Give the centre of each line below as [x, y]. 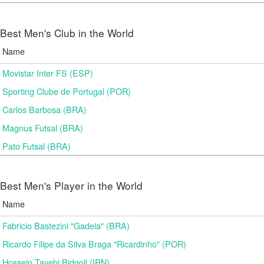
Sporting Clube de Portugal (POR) [67, 91]
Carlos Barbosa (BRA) [44, 109]
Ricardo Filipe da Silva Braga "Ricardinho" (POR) [94, 244]
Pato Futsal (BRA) [37, 146]
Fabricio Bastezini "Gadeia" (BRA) [66, 225]
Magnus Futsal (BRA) [43, 128]
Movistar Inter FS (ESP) [48, 73]
